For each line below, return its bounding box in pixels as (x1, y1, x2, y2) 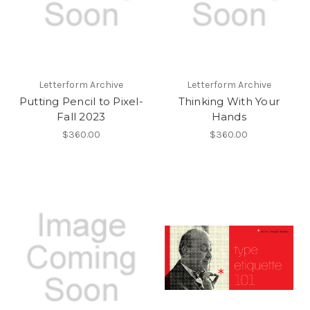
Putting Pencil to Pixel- (19, 94, 143, 108)
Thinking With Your (178, 94, 280, 108)
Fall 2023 (57, 109, 106, 123)
